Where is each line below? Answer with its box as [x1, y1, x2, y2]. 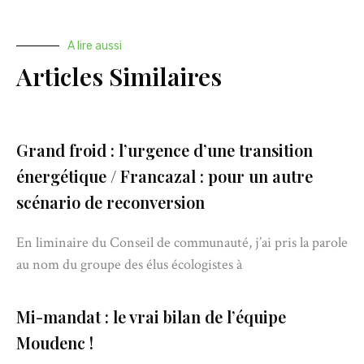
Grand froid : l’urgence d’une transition [16, 138, 313, 161]
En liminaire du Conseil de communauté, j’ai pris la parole [16, 232, 348, 252]
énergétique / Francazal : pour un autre [16, 164, 313, 187]
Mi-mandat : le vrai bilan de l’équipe [16, 305, 286, 327]
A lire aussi [67, 38, 122, 53]
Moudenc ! [16, 331, 93, 353]
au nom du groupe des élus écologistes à [16, 254, 242, 274]
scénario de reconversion [16, 190, 205, 213]
